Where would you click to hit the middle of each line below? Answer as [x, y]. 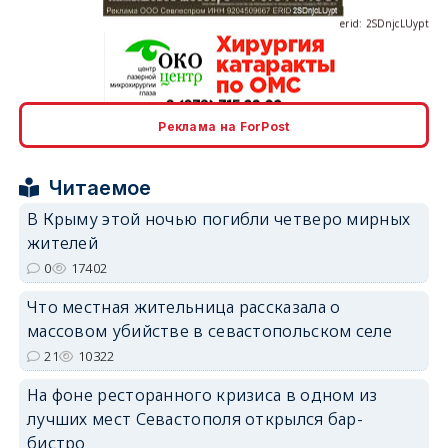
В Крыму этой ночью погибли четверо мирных [218, 218]
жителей [62, 242]
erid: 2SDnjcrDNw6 [382, 124]
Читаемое [100, 187]
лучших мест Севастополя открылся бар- [195, 418]
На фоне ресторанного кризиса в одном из [202, 394]
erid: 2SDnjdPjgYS [385, 269]
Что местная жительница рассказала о [183, 306]
